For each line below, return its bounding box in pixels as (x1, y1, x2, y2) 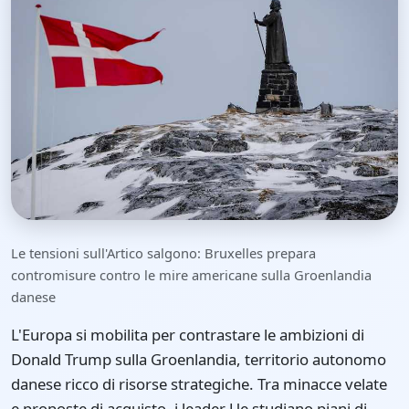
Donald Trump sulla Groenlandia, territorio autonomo (11, 349, 386, 371)
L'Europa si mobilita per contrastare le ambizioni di (11, 324, 364, 346)
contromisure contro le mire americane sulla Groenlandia (11, 266, 372, 285)
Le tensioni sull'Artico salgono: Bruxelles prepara (11, 244, 316, 263)
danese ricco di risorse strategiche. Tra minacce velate (11, 373, 387, 395)
